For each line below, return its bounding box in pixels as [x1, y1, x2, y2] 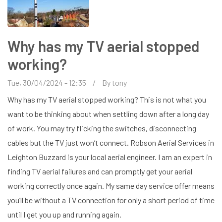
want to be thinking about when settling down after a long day [7, 109, 209, 118]
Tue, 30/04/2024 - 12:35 [7, 77, 86, 87]
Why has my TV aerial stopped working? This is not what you [7, 94, 206, 104]
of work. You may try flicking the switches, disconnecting [7, 123, 196, 133]
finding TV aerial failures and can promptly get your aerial [7, 166, 192, 176]
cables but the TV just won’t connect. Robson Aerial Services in [7, 137, 214, 147]
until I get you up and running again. [7, 209, 123, 219]
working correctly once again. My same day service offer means [7, 180, 215, 190]
